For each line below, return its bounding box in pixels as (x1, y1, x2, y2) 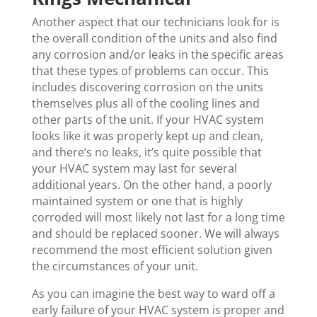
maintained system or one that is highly (31, 193, 243, 209)
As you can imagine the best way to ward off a (31, 286, 275, 302)
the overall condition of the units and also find (31, 30, 277, 47)
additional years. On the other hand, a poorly (31, 177, 272, 193)
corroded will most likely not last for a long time (31, 209, 285, 226)
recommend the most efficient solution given (31, 242, 272, 258)
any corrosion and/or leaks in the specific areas (31, 47, 284, 63)
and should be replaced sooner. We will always (31, 226, 279, 242)
